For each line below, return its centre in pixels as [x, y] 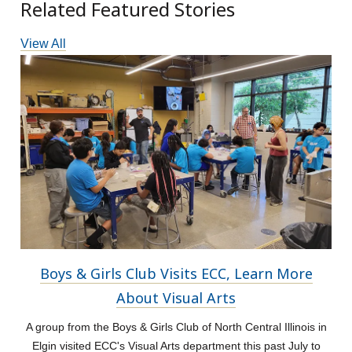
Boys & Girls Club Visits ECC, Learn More [176, 274]
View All [44, 44]
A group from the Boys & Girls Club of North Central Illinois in [176, 327]
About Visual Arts [176, 298]
